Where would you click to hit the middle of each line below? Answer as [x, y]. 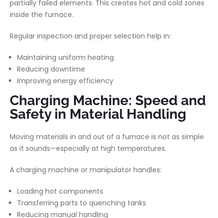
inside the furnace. [42, 15]
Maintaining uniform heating [65, 57]
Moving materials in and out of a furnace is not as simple [107, 137]
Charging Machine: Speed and [108, 100]
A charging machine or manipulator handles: [86, 170]
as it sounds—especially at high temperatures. [88, 148]
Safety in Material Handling [98, 114]
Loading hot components [60, 191]
